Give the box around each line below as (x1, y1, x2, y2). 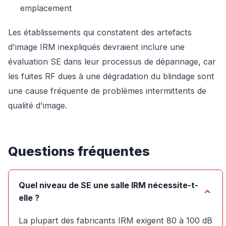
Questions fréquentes (8, 143, 150, 159)
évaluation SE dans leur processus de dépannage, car (8, 56, 216, 67)
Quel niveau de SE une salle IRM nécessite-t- (19, 180, 198, 191)
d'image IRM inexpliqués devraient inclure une (8, 42, 185, 52)
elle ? (19, 193, 39, 203)
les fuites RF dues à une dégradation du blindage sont (8, 71, 214, 82)
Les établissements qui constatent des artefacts (8, 27, 192, 38)
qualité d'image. (8, 100, 67, 111)
